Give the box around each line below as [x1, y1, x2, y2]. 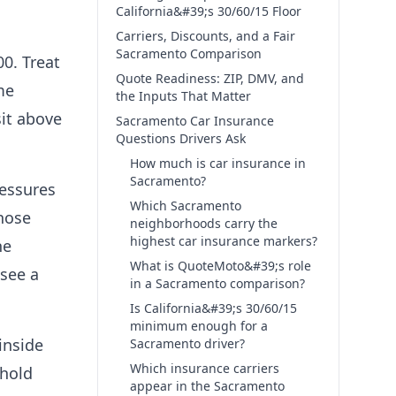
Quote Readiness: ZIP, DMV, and [116, 70, 304, 87]
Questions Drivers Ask [116, 130, 246, 147]
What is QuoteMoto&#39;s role [130, 257, 311, 274]
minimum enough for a [130, 317, 268, 334]
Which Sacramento [130, 197, 241, 214]
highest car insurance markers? [130, 232, 317, 249]
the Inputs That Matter [116, 88, 251, 104]
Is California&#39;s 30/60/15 [130, 300, 297, 316]
